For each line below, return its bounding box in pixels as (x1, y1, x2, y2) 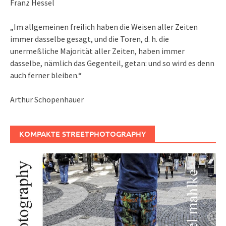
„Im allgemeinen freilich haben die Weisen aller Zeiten (10, 21, 198, 32)
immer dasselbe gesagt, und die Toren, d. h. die (10, 33, 169, 44)
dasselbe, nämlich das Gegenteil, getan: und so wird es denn (10, 58, 214, 68)
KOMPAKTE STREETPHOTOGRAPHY (19, 128, 146, 139)
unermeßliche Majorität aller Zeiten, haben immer (10, 45, 185, 56)
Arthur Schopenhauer (10, 94, 84, 104)
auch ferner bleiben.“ (10, 70, 82, 80)
